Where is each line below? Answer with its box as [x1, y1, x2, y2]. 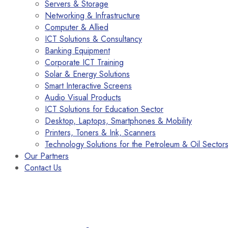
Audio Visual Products [45, 92, 121, 103]
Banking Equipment [45, 45, 110, 56]
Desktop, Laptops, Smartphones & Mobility [45, 115, 192, 127]
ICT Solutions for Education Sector [45, 103, 163, 115]
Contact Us [24, 162, 62, 174]
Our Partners [24, 150, 69, 162]
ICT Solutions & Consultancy [45, 33, 142, 45]
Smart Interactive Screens [45, 80, 132, 92]
